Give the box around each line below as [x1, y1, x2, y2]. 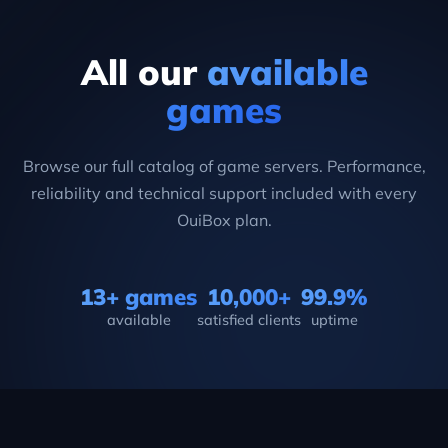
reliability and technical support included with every [31, 183, 417, 204]
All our [80, 50, 207, 95]
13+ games [80, 282, 197, 312]
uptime [311, 311, 358, 330]
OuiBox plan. [176, 210, 272, 231]
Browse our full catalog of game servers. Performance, [22, 156, 426, 177]
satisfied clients [197, 311, 301, 330]
